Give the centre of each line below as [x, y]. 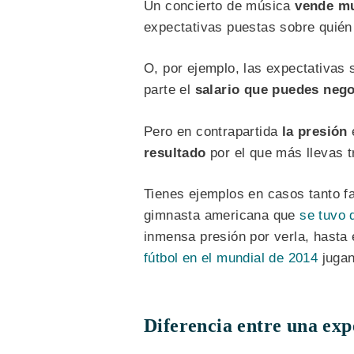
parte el [169, 90]
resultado [175, 153]
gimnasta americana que [222, 216]
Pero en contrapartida [213, 131]
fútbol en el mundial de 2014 [231, 258]
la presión [314, 131]
